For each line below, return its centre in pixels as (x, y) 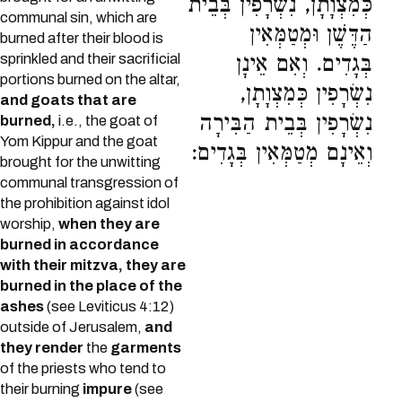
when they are (109, 224)
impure (107, 389)
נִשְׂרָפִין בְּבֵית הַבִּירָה (286, 126)
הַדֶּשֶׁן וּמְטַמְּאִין (311, 37)
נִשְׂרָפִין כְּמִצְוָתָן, (306, 96)
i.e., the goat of (107, 121)
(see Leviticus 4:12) (109, 307)
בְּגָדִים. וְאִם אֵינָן (305, 67)
